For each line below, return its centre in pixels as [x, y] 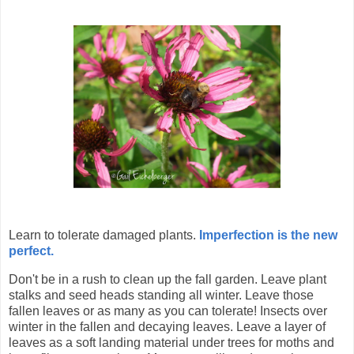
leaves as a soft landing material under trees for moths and [171, 342]
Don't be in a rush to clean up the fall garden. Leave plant [168, 279]
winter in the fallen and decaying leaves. [121, 326]
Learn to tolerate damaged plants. [104, 235]
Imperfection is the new [268, 235]
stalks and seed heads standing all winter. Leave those [161, 295]
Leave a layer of [279, 326]
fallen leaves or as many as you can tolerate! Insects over [168, 311]
